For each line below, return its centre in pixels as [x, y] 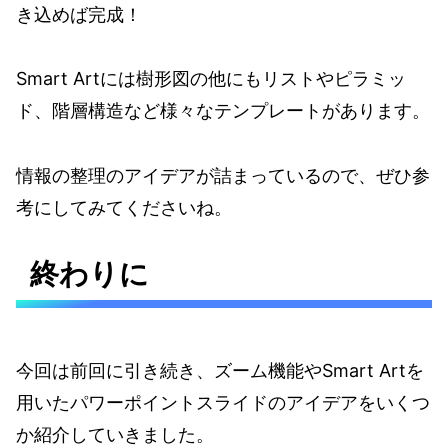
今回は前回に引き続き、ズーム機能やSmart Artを [220, 370]
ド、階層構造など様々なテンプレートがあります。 [223, 111]
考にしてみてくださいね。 [124, 207]
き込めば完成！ [79, 15]
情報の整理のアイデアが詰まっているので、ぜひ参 [223, 175]
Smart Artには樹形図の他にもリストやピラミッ [211, 79]
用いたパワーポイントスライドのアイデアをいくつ [223, 402]
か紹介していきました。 [115, 434]
